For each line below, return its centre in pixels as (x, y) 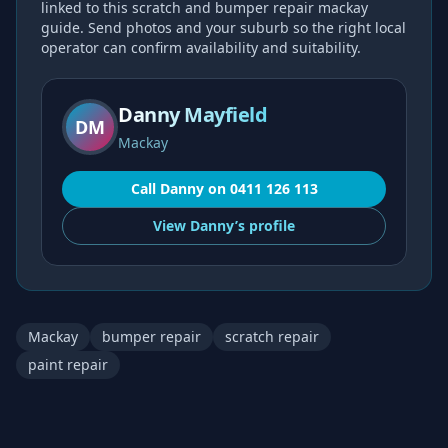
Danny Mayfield (192, 114)
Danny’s (217, 225)
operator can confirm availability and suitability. (201, 47)
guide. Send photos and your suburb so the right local (223, 27)
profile (270, 225)
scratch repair (272, 336)
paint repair (68, 364)
